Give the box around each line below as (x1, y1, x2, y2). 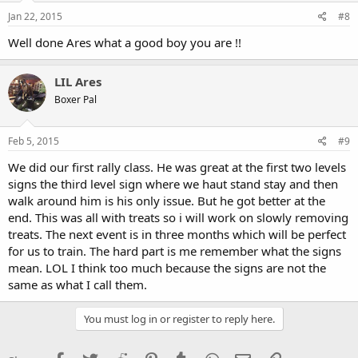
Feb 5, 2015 (8, 133, 59, 148)
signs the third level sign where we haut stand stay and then (8, 175, 338, 192)
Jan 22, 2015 (8, 10, 62, 23)
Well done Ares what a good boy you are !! (8, 34, 241, 50)
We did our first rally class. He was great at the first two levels (8, 158, 346, 175)
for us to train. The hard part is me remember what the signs (8, 242, 341, 259)
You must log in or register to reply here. (83, 311, 275, 326)
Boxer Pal (54, 93, 97, 106)
